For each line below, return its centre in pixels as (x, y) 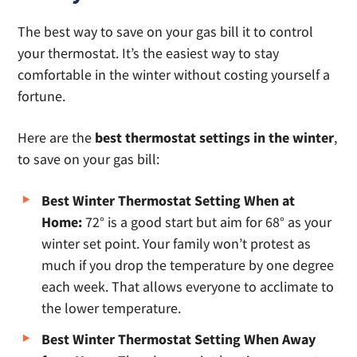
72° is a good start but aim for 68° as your (209, 222)
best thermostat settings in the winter (215, 138)
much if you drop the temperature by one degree (188, 265)
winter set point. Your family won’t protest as (177, 244)
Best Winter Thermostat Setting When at (169, 201)
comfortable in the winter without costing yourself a (174, 75)
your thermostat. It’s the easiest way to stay (149, 53)
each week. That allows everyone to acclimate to (188, 287)
